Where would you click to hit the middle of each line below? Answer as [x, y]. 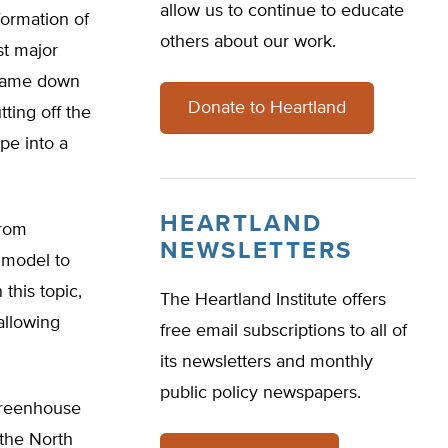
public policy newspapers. [260, 393]
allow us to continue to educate [282, 11]
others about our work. [248, 42]
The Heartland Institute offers [273, 300]
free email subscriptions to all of [283, 331]
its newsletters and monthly [266, 362]
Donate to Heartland [267, 108]
